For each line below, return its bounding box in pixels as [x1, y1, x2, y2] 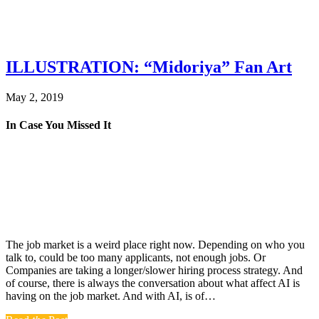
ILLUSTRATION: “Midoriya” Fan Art [6, 57, 292, 76]
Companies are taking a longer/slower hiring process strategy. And [6, 264, 303, 277]
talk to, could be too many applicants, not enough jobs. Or [6, 251, 266, 264]
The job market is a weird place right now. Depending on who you [6, 239, 305, 251]
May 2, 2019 [6, 90, 63, 103]
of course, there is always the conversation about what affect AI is [6, 277, 300, 290]
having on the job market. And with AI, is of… [6, 290, 216, 303]
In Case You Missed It [6, 119, 111, 132]
